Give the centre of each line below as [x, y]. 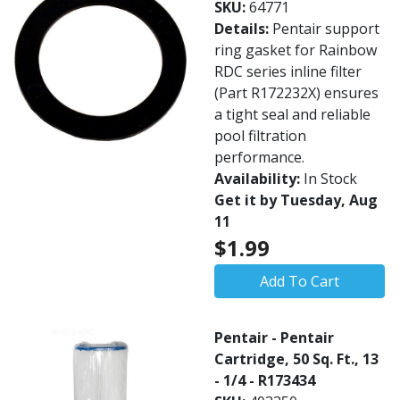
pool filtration [260, 136]
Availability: [259, 179]
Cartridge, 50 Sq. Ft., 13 [296, 359]
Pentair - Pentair [274, 337]
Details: [243, 29]
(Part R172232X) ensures [296, 93]
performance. [259, 157]
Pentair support [326, 29]
